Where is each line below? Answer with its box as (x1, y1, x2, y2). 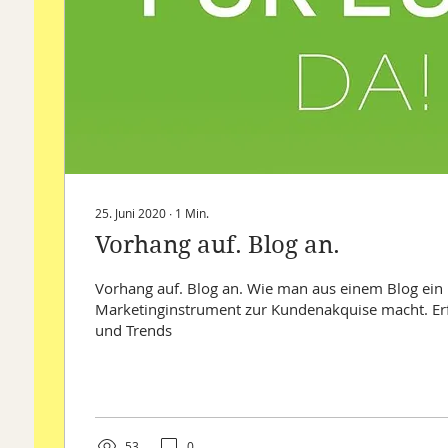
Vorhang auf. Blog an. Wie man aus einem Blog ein (95, 278, 443, 299)
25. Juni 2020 (95, 205, 166, 222)
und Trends (95, 320, 172, 341)
